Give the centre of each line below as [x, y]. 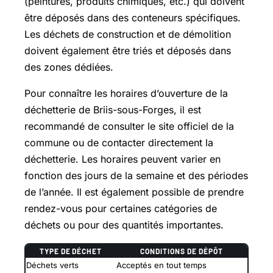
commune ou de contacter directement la [119, 142]
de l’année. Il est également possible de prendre [134, 192]
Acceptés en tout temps [161, 265]
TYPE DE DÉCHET [71, 251]
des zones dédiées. [69, 67]
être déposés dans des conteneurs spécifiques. [133, 17]
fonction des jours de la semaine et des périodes [136, 175]
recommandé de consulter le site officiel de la [129, 126]
